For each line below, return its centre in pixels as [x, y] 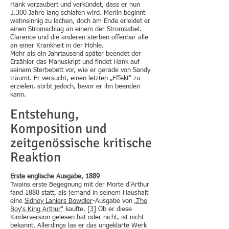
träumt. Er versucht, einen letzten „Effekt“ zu [75, 78]
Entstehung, [44, 114]
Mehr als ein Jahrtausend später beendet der [76, 54]
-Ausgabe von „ [114, 201]
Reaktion [36, 157]
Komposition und [59, 129]
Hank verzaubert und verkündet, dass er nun [75, 5]
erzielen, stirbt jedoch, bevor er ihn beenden [75, 87]
